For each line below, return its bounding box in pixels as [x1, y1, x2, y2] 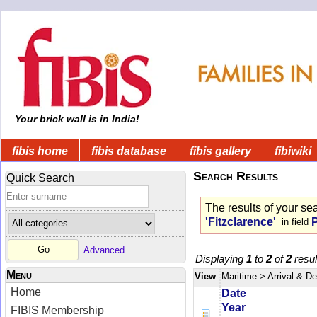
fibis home [12, 144, 68, 157]
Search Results [193, 168, 278, 183]
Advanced [83, 244, 125, 255]
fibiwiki [275, 144, 311, 157]
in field [276, 216, 311, 227]
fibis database [91, 144, 166, 157]
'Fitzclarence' [205, 215, 276, 228]
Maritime [221, 270, 257, 282]
